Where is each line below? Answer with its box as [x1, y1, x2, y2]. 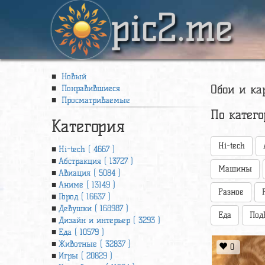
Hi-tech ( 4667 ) [59, 144, 115, 154]
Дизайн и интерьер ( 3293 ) [59, 215, 160, 225]
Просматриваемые [59, 95, 130, 105]
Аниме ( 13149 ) [59, 180, 115, 190]
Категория [51, 116, 125, 136]
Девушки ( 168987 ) [59, 203, 128, 214]
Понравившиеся [59, 83, 120, 93]
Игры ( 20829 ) [59, 251, 112, 261]
